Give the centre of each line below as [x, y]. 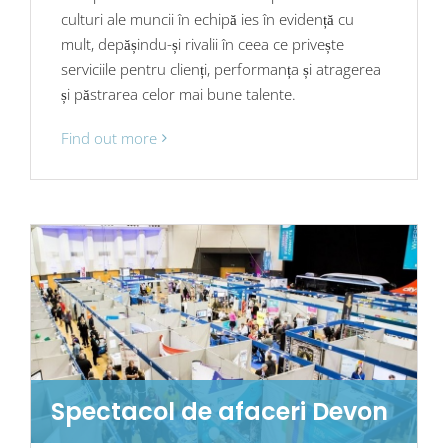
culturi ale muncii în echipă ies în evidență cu [207, 19]
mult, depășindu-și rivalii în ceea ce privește [202, 44]
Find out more [109, 138]
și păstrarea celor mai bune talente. [178, 94]
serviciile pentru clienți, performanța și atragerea [221, 69]
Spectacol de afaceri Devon [219, 412]
